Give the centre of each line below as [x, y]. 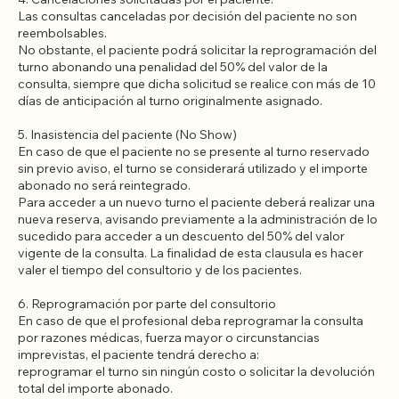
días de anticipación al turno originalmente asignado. [170, 135]
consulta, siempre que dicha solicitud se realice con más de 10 [197, 118]
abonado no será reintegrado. [104, 220]
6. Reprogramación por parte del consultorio [147, 338]
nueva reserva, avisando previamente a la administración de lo [198, 253]
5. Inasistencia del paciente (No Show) [127, 169]
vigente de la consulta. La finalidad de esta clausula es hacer [191, 287]
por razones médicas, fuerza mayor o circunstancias [169, 372]
